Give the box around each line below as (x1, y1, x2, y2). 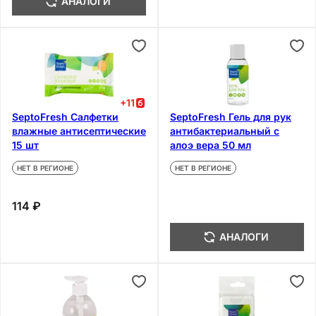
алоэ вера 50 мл (170, 138, 251, 151)
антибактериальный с (170, 124, 279, 137)
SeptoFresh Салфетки (12, 110, 119, 123)
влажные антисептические (12, 124, 146, 137)
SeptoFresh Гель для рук (170, 110, 291, 123)
